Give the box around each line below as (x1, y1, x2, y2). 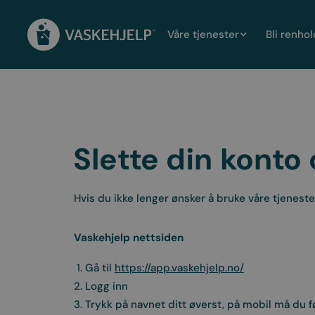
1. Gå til (74, 261, 115, 275)
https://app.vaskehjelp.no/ (115, 261, 245, 275)
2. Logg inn (74, 279, 129, 293)
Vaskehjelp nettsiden (74, 230, 184, 245)
